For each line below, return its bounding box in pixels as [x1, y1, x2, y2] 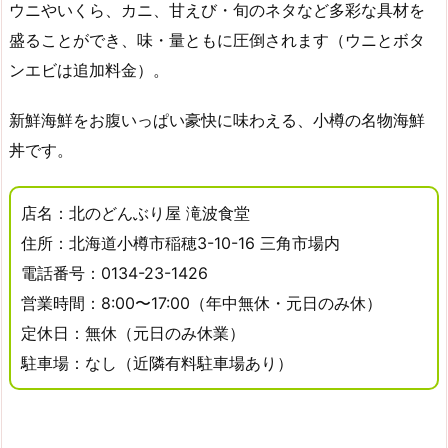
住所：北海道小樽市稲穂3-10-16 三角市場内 [21, 233, 340, 254]
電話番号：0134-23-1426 [21, 263, 208, 284]
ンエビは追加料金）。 [9, 59, 169, 80]
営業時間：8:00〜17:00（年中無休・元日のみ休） [21, 293, 382, 314]
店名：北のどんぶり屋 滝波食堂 [21, 203, 250, 224]
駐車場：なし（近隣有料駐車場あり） [21, 353, 293, 374]
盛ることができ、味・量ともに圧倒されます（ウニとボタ [9, 29, 425, 50]
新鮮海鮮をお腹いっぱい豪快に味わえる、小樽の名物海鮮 [9, 110, 425, 131]
